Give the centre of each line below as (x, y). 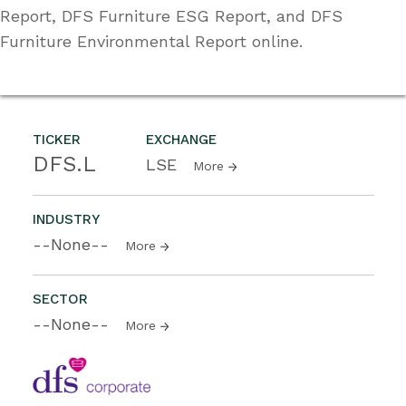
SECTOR (60, 299)
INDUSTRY (66, 219)
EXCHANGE (181, 139)
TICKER (57, 139)
